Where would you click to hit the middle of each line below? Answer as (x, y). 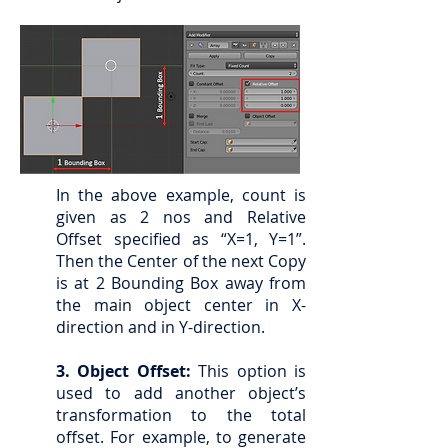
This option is (248, 371)
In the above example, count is (181, 195)
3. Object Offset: (123, 371)
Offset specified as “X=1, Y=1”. (181, 239)
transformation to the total (181, 415)
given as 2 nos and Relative (181, 217)
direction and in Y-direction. (160, 327)
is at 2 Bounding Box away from (181, 283)
